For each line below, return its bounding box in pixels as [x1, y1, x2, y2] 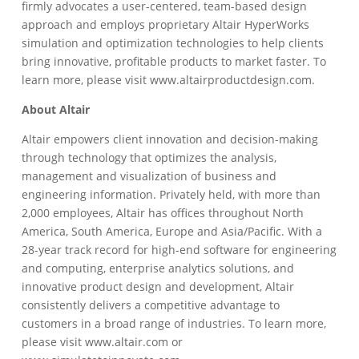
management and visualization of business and [22, 168, 277, 184]
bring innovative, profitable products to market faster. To [22, 54, 327, 69]
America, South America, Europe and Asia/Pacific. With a [22, 224, 323, 239]
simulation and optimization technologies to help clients [22, 35, 325, 50]
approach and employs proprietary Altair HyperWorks [22, 17, 310, 32]
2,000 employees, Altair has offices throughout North [22, 205, 305, 220]
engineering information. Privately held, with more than [22, 187, 321, 202]
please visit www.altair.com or [22, 334, 184, 349]
